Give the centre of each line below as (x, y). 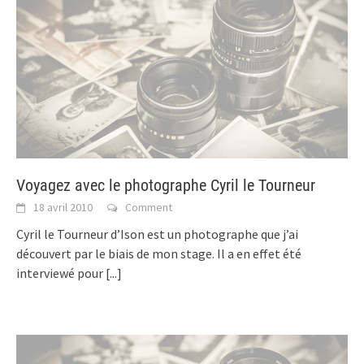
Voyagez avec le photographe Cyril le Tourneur (166, 185)
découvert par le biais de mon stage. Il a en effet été (159, 253)
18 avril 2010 (63, 207)
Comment (149, 207)
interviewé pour (61, 273)
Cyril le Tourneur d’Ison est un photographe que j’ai (157, 234)
